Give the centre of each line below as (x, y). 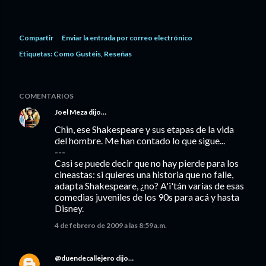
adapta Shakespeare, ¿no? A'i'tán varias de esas (149, 186)
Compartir (36, 38)
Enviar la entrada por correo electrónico (127, 38)
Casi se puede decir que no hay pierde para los (147, 163)
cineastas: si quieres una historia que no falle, (144, 174)
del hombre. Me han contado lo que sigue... (140, 140)
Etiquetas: (36, 54)
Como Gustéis (77, 54)
